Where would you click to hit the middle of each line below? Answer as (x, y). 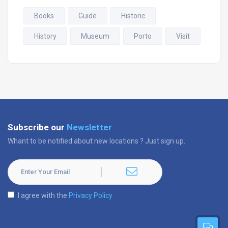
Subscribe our (37, 127)
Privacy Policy (91, 195)
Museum (95, 36)
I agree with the (43, 195)
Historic (133, 16)
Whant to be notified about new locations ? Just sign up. (96, 141)
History (45, 36)
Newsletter (89, 127)
